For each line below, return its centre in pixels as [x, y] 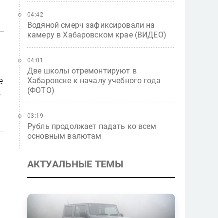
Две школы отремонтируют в [82, 71]
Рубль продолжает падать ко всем [92, 126]
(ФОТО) [41, 90]
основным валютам [64, 136]
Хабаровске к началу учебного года [94, 81]
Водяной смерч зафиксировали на [91, 25]
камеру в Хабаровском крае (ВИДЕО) [97, 35]
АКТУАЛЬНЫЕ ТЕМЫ [75, 164]
